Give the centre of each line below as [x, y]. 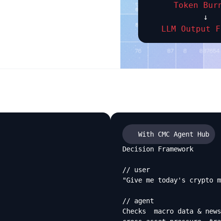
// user [136, 170]
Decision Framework [158, 149]
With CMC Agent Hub [174, 134]
